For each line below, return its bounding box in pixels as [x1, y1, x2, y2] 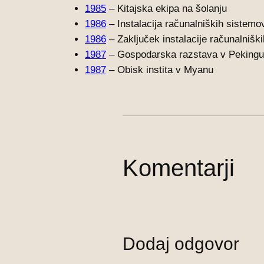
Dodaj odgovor [123, 233, 239, 253]
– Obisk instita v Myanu [106, 64, 213, 75]
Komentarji [123, 154, 235, 181]
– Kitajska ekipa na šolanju [106, 2, 227, 14]
